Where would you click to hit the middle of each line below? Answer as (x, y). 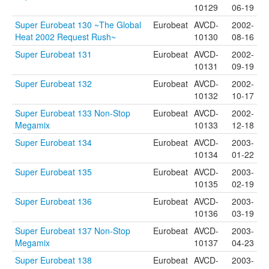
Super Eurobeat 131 (53, 54)
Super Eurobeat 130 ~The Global (78, 25)
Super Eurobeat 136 (53, 201)
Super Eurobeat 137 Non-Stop (73, 231)
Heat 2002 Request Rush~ (65, 37)
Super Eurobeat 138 (53, 260)
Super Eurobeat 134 (53, 142)
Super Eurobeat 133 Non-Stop (73, 113)
